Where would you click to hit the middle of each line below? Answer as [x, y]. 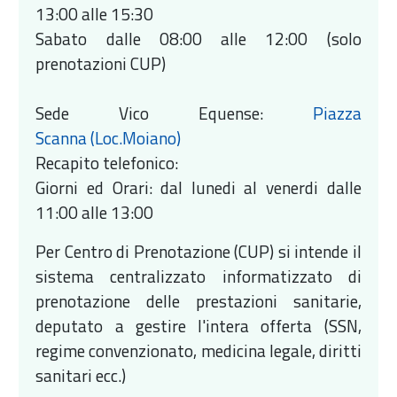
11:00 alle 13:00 [95, 212]
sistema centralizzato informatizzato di [198, 276]
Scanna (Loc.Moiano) [109, 137]
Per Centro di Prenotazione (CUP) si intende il [198, 251]
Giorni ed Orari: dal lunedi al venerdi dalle [198, 187]
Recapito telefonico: [109, 162]
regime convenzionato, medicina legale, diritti [198, 350]
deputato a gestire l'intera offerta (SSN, [198, 325]
